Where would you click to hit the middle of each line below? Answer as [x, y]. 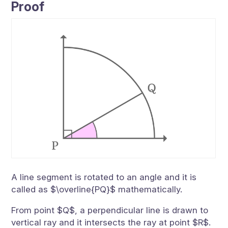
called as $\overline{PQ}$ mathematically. [97, 189]
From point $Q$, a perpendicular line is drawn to [110, 210]
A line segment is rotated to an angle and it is [104, 177]
